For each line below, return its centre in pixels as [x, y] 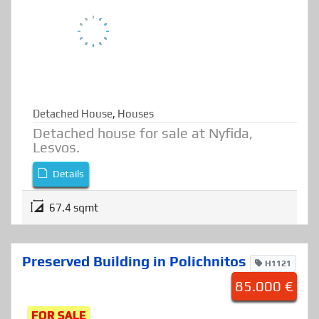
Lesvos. [56, 184]
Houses [136, 151]
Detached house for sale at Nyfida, [143, 170]
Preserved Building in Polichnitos [136, 298]
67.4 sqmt [74, 245]
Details [68, 211]
